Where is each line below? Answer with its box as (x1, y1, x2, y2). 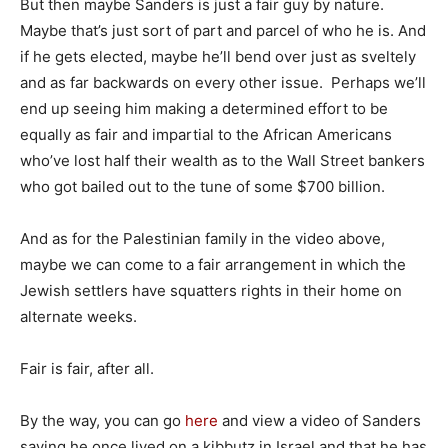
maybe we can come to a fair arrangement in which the (20, 255, 406, 274)
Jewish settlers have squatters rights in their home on (20, 281, 402, 300)
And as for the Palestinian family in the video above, (20, 229, 385, 248)
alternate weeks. (20, 307, 137, 326)
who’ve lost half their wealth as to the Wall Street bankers (20, 151, 425, 170)
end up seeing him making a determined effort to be (20, 99, 388, 118)
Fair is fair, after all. (20, 359, 154, 378)
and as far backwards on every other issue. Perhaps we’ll (20, 73, 426, 92)
